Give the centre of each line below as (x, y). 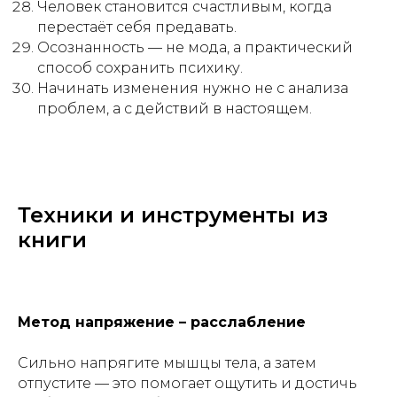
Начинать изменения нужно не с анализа (193, 88)
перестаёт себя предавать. (137, 27)
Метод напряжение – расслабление (162, 322)
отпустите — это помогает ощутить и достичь (187, 383)
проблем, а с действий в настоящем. (175, 109)
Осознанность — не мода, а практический (195, 47)
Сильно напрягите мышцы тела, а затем (167, 363)
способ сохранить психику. (140, 68)
